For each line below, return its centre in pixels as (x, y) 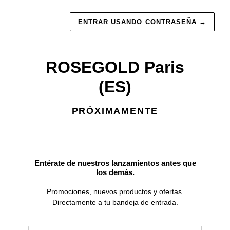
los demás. (115, 172)
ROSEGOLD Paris (115, 67)
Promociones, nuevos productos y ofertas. (115, 191)
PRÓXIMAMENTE (115, 111)
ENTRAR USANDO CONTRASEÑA (138, 22)
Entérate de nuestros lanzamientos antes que (115, 163)
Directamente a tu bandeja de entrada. (115, 202)
